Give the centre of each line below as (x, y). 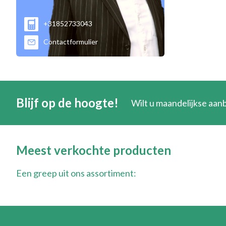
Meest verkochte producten (94, 150)
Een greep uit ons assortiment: (76, 173)
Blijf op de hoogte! (67, 102)
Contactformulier (71, 41)
